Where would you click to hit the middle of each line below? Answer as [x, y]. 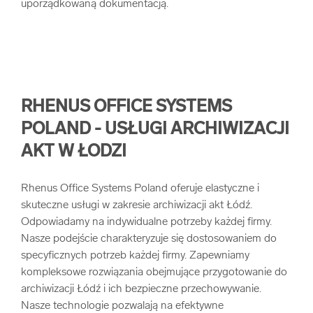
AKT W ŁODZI [74, 152]
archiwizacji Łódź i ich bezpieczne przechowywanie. [141, 289]
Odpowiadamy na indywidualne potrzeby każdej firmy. [146, 222]
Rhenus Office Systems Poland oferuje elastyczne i [140, 189]
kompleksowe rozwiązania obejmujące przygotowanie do [154, 272]
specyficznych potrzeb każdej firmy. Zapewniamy [135, 256]
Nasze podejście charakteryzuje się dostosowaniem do [149, 239]
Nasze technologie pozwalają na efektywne [122, 306]
